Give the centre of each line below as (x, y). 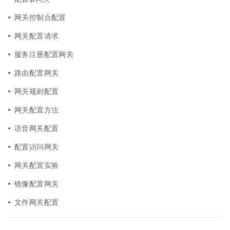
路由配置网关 (37, 72)
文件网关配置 (37, 202)
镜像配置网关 (37, 183)
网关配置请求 (37, 35)
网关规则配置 (37, 91)
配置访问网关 (37, 146)
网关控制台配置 (40, 17)
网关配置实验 (37, 165)
